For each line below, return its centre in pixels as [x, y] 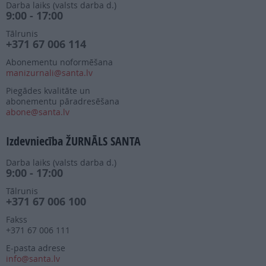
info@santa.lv [33, 259]
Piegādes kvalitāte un [48, 91]
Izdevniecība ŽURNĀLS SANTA [73, 141]
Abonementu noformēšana [59, 62]
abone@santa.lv [38, 112]
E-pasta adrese [36, 248]
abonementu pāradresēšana [63, 102]
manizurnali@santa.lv [49, 73]
